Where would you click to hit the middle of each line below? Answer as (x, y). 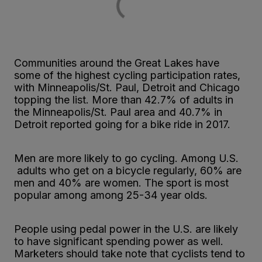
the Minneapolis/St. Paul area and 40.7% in (118, 112)
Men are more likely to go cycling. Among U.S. (126, 158)
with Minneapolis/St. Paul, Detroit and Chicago (127, 87)
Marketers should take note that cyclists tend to (130, 253)
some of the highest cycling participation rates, (127, 75)
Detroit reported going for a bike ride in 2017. (122, 124)
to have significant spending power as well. (119, 241)
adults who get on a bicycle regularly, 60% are (128, 170)
